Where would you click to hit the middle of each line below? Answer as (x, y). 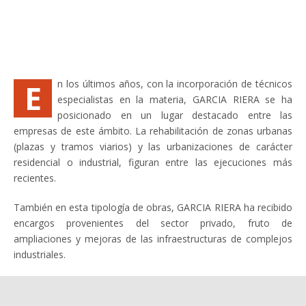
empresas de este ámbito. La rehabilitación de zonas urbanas (153, 131)
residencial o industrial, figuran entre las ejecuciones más (153, 162)
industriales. (40, 254)
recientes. (35, 178)
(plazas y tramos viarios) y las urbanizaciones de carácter (153, 147)
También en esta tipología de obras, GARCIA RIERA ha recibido (153, 207)
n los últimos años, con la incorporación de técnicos (175, 84)
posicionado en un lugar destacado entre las (175, 115)
